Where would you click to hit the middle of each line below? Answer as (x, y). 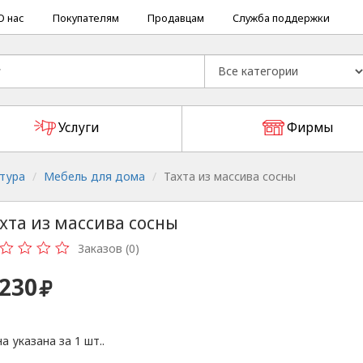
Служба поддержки (281, 18)
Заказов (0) (109, 248)
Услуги (79, 128)
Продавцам (175, 18)
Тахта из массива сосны (230, 176)
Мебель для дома (94, 176)
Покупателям (85, 18)
